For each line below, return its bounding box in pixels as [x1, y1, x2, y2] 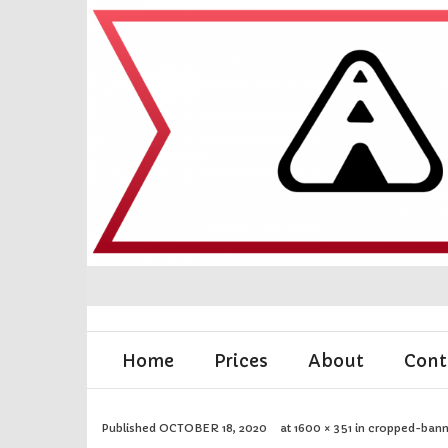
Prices [214, 350, 268, 373]
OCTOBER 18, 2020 [159, 421, 267, 436]
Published [102, 421, 159, 436]
